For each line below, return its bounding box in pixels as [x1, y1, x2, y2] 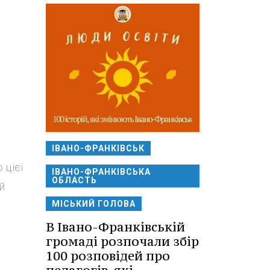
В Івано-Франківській [46, 219, 185, 236]
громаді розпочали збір [46, 233, 199, 250]
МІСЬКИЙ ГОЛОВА [52, 199, 136, 209]
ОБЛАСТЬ [52, 175, 97, 186]
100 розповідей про [46, 248, 170, 265]
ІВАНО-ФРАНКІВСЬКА [52, 167, 151, 177]
